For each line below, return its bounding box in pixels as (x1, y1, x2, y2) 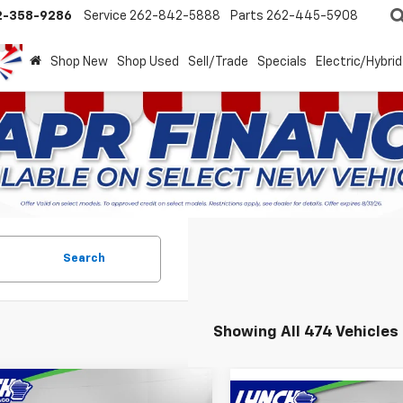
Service (84, 10, 127, 23)
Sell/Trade (188, 55, 248, 68)
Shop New (50, 55, 108, 68)
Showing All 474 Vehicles (213, 325, 399, 340)
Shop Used (117, 55, 179, 68)
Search (63, 253, 105, 264)
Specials (257, 55, 307, 68)
